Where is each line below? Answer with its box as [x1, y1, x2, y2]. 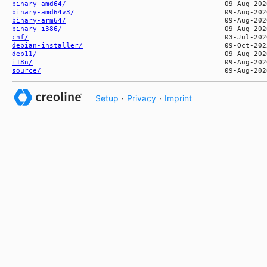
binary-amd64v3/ [12, 7, 74, 16]
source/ [12, 66, 41, 74]
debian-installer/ [12, 41, 83, 49]
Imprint [164, 92, 192, 103]
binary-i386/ [12, 24, 62, 33]
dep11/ [12, 49, 37, 58]
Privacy [127, 92, 156, 103]
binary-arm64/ [12, 15, 66, 24]
